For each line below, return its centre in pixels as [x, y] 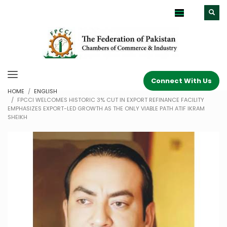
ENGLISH [46, 91]
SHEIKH [17, 117]
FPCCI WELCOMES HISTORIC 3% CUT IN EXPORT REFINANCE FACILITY [111, 100]
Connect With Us [181, 81]
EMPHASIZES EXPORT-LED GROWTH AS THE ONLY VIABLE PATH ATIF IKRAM [106, 108]
